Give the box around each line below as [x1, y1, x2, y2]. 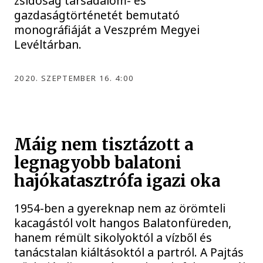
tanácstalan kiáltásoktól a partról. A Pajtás [14, 244, 244, 261]
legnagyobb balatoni [14, 152, 182, 173]
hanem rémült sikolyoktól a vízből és [14, 230, 213, 246]
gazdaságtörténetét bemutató [14, 6, 180, 23]
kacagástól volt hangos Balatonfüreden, [14, 215, 232, 231]
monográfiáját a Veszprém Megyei [14, 21, 200, 38]
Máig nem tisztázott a [14, 134, 194, 155]
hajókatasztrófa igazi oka [14, 170, 221, 191]
